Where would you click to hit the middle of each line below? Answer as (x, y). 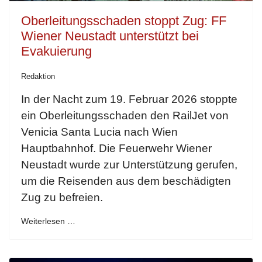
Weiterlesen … (48, 221)
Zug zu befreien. (65, 198)
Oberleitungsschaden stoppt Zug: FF (124, 21)
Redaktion (38, 77)
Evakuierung (56, 51)
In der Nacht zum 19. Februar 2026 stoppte (129, 99)
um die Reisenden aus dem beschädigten (126, 181)
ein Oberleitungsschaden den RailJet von (125, 116)
